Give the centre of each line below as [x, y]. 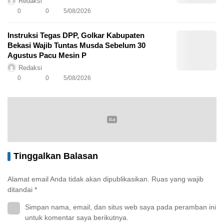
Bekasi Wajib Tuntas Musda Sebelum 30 [76, 45]
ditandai [21, 190]
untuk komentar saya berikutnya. [77, 218]
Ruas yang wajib [177, 179]
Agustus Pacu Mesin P [47, 55]
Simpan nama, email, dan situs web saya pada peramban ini [120, 207]
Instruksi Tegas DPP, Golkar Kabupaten [76, 35]
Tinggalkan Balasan [56, 156]
